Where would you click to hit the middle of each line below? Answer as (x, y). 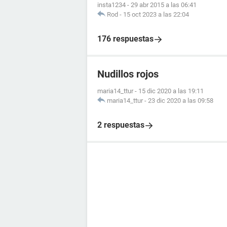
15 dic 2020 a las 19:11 (171, 91)
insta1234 (111, 5)
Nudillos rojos (128, 74)
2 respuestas (121, 125)
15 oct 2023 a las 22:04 (156, 15)
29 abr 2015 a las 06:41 (164, 5)
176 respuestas (125, 39)
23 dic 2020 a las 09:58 (181, 101)
